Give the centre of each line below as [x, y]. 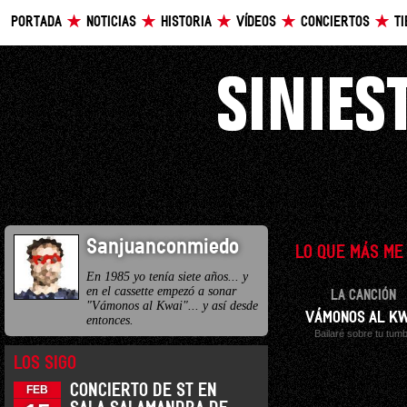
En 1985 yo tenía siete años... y [167, 276]
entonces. [110, 320]
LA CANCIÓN [363, 296]
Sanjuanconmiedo [163, 247]
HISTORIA [186, 22]
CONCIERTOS [335, 22]
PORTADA [36, 22]
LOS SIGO [45, 363]
